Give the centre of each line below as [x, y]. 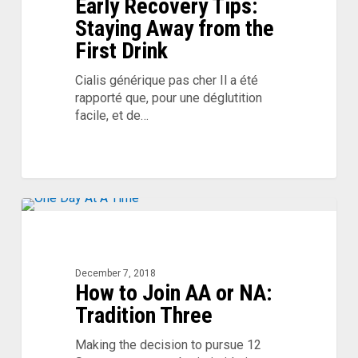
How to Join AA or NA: [173, 293]
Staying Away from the [174, 29]
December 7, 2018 [115, 274]
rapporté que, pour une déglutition [168, 98]
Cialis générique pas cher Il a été [166, 81]
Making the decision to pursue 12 [168, 345]
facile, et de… [111, 116]
